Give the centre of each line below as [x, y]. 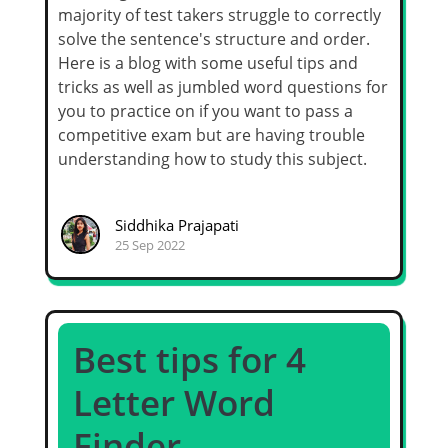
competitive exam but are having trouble [211, 135]
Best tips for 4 [189, 360]
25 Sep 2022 [149, 244]
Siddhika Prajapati [176, 224]
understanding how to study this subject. [212, 159]
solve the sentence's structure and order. [214, 39]
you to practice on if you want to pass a [205, 111]
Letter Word [174, 403]
